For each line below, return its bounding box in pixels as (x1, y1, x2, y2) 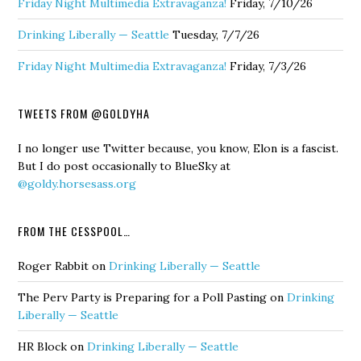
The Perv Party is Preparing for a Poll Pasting (18, 290, 268, 305)
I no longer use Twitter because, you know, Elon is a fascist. (18, 141, 339, 156)
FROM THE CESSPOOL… (18, 222, 131, 240)
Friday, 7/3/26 (230, 59, 307, 74)
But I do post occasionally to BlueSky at (18, 159, 231, 174)
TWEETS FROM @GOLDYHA (18, 105, 151, 122)
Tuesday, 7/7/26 (172, 27, 260, 43)
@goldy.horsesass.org (18, 176, 137, 192)
